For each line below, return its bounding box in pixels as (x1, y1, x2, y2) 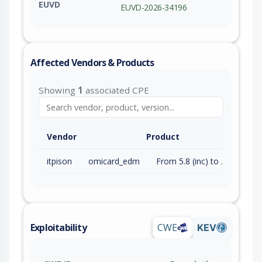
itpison (47, 156, 72, 167)
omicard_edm (88, 156, 140, 167)
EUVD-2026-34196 (120, 2, 187, 13)
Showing (39, 84, 78, 96)
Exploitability (30, 220, 87, 234)
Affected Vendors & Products (30, 56, 154, 70)
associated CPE (83, 84, 149, 96)
